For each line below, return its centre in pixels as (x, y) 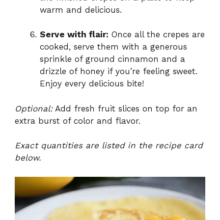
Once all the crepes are (157, 35)
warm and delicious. (81, 10)
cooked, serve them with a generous (113, 47)
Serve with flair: (74, 35)
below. (28, 158)
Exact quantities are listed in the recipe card (109, 146)
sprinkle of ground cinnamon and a (112, 59)
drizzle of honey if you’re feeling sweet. (119, 71)
